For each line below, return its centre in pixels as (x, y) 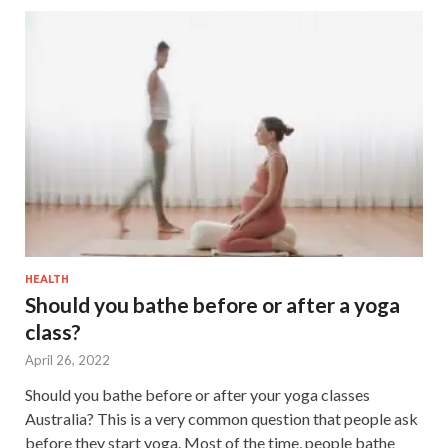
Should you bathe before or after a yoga (212, 305)
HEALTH (47, 279)
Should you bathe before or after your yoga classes (197, 395)
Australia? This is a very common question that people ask (221, 419)
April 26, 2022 (67, 360)
